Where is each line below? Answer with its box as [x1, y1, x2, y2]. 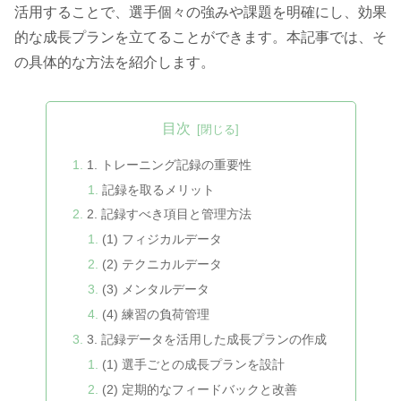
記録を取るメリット [102, 182, 216, 197]
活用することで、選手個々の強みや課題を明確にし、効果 [14, 4, 387, 21]
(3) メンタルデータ [102, 282, 210, 297]
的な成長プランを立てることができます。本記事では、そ [14, 30, 387, 46]
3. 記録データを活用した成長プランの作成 [86, 331, 327, 346]
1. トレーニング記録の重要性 [86, 157, 252, 172]
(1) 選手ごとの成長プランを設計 [102, 356, 286, 371]
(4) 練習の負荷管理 [102, 306, 210, 321]
